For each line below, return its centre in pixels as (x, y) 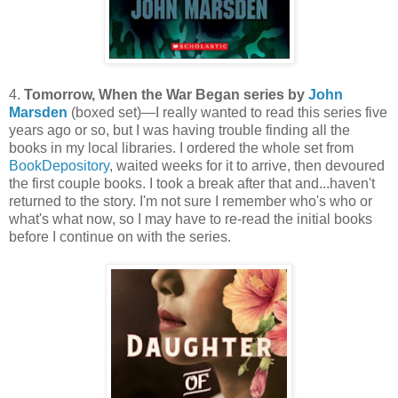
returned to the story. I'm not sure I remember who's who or (191, 201)
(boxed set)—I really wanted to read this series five (227, 112)
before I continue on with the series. (120, 236)
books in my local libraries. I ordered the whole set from (181, 147)
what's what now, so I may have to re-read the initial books (191, 219)
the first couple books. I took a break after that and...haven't (192, 183)
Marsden (38, 112)
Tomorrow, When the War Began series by (166, 94)
